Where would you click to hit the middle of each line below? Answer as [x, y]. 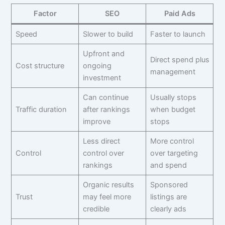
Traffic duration [41, 110]
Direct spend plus [180, 60]
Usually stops [173, 98]
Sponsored [169, 185]
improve [96, 122]
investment [102, 78]
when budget [173, 110]
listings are [168, 197]
